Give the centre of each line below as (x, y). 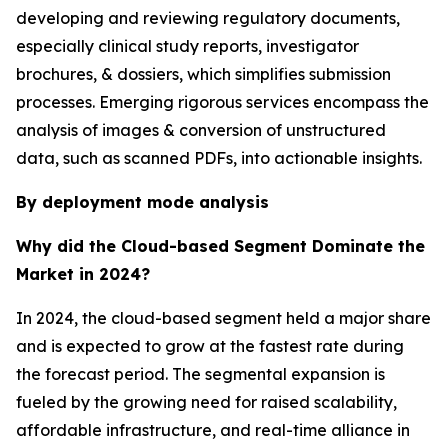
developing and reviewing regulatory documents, (208, 17)
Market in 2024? (83, 273)
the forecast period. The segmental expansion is (200, 373)
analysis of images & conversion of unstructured (201, 129)
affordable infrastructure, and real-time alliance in (213, 429)
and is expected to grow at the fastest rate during (210, 345)
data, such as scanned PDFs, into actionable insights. (219, 157)
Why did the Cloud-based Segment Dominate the (220, 245)
